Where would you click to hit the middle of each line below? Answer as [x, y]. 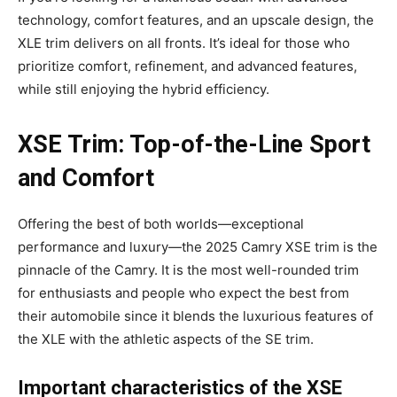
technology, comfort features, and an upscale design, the [196, 19]
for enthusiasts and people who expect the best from [183, 292]
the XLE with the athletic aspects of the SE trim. [166, 339]
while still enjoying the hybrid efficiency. [144, 89]
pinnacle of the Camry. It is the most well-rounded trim [188, 269]
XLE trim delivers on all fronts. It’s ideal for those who [184, 43]
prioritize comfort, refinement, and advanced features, [187, 66]
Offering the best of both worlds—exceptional [161, 223]
